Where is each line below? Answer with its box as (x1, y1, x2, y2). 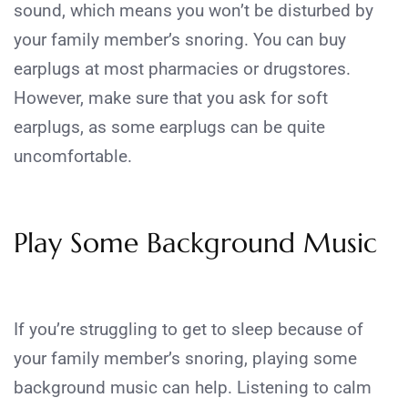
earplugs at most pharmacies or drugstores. (14, 57, 351, 79)
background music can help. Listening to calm (14, 376, 372, 398)
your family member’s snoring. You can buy (14, 28, 346, 50)
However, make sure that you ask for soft (14, 87, 328, 108)
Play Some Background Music (14, 225, 377, 260)
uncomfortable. (14, 145, 132, 167)
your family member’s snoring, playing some (14, 347, 357, 369)
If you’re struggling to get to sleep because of (14, 318, 363, 340)
